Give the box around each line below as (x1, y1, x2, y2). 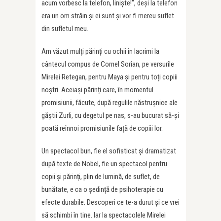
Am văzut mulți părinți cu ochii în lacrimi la (41, 46, 159, 56)
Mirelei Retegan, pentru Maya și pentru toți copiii (41, 72, 178, 81)
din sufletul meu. (41, 24, 88, 33)
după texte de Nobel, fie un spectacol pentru (41, 159, 167, 168)
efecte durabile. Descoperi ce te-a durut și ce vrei (41, 197, 180, 207)
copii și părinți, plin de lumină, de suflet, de (41, 172, 160, 181)
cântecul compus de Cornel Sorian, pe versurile (41, 59, 174, 69)
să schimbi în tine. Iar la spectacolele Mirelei (41, 210, 166, 220)
